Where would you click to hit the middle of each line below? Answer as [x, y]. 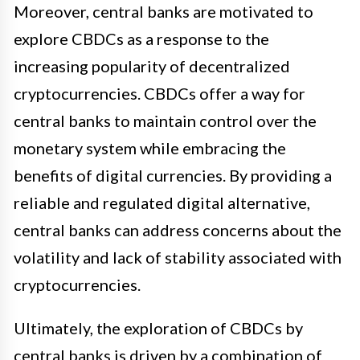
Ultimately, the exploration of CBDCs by [158, 328]
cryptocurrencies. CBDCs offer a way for [160, 94]
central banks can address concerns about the [178, 230]
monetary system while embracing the [150, 148]
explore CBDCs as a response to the [141, 39]
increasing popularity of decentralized [152, 66]
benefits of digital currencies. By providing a [173, 176]
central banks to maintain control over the [165, 121]
